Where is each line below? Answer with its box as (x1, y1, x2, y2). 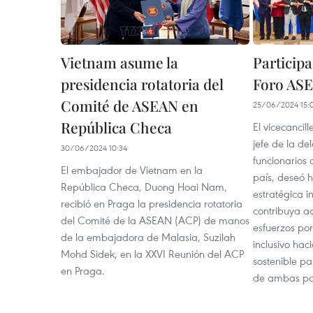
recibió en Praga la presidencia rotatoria (61, 196, 242, 211)
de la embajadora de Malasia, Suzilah (61, 230, 235, 245)
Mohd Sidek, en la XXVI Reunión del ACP (61, 247, 244, 261)
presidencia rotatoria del (61, 74, 224, 94)
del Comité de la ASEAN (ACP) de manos (61, 213, 249, 228)
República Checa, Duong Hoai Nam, (61, 180, 227, 194)
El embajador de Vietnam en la (61, 163, 203, 177)
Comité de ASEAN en (61, 96, 198, 116)
